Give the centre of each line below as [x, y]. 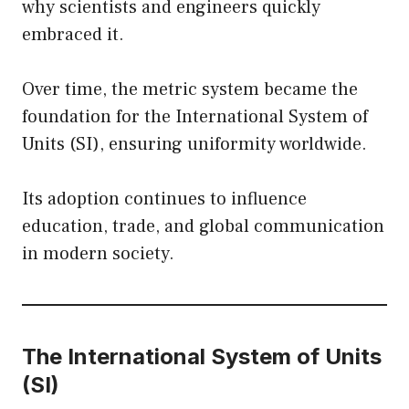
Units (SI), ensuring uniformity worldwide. [194, 144]
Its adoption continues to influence [164, 199]
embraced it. [73, 34]
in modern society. [98, 253]
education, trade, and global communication [203, 226]
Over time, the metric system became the [190, 89]
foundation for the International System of [195, 116]
